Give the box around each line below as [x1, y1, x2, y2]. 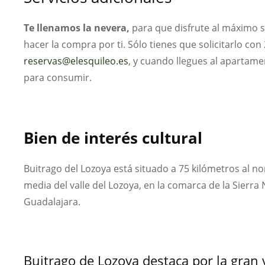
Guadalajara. [24, 195, 80, 208]
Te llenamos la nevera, [24, 21, 132, 34]
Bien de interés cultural [24, 127, 202, 148]
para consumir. [24, 70, 92, 84]
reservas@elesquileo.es [24, 54, 128, 67]
